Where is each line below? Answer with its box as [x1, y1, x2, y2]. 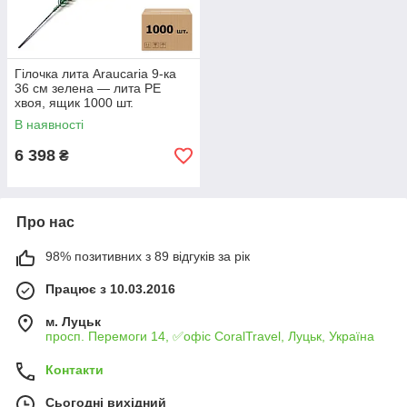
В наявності [15, 117, 84, 132]
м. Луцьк [45, 314, 101, 329]
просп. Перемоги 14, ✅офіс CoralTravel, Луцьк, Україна [45, 329, 374, 343]
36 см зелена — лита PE [15, 81, 161, 95]
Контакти [45, 362, 104, 377]
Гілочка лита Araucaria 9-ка [15, 66, 176, 81]
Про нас [16, 214, 74, 230]
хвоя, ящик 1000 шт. [15, 95, 134, 110]
